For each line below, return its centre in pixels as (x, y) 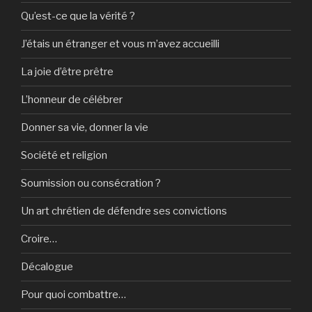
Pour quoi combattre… (73, 295)
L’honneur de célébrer (72, 100)
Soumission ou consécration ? (91, 184)
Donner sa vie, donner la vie (85, 128)
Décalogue (47, 267)
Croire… (39, 239)
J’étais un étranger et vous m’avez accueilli (120, 44)
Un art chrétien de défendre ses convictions (124, 211)
